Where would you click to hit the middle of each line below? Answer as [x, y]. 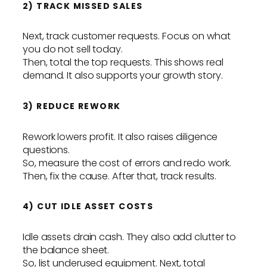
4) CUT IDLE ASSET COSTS [88, 207]
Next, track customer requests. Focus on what [127, 36]
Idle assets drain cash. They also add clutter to [130, 237]
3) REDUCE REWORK [72, 106]
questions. [46, 150]
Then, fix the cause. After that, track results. [120, 176]
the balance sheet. [66, 250]
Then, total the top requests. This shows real [123, 63]
